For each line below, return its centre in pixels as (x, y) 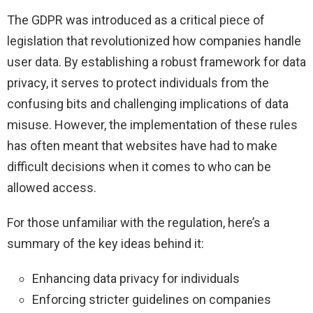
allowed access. (52, 187)
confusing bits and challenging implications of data (148, 103)
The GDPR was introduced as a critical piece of (136, 20)
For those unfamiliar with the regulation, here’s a (138, 222)
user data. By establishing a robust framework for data (156, 61)
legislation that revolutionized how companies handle (154, 41)
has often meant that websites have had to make (142, 145)
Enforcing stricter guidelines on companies (152, 299)
